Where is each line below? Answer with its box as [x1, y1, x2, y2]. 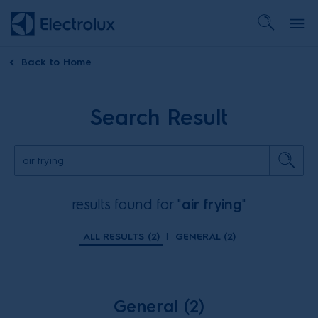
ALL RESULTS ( [82, 231, 151, 243]
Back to [21, 56, 63, 68]
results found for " [72, 196, 182, 213]
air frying [181, 196, 242, 213]
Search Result [90, 104, 228, 131]
